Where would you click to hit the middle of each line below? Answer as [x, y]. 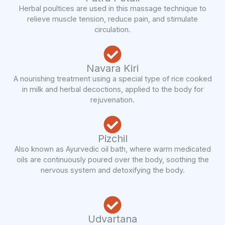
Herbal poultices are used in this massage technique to [113, 9]
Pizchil [113, 139]
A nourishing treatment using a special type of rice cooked [113, 79]
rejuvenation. [113, 100]
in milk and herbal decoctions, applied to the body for [113, 90]
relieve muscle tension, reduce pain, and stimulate [113, 19]
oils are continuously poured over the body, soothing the [113, 160]
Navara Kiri [113, 69]
